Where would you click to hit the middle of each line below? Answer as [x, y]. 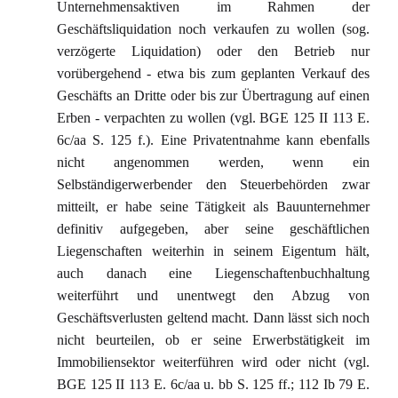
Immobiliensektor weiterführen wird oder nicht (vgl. [213, 362]
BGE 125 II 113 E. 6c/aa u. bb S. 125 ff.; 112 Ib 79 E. [213, 384]
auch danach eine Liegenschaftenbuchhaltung [213, 273]
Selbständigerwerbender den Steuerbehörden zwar [213, 184]
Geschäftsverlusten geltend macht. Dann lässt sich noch [213, 318]
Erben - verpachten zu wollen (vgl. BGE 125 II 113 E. [213, 118]
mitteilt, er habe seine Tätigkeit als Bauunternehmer [213, 207]
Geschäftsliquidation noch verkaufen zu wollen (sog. [213, 29]
